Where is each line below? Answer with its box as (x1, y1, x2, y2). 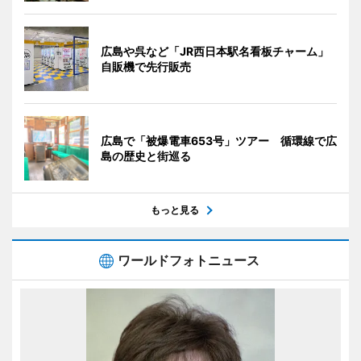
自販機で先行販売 (101, 59, 191, 73)
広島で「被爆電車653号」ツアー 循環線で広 (101, 133, 337, 147)
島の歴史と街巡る (101, 148, 191, 163)
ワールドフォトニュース (118, 251, 259, 268)
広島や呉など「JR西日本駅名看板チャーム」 (101, 44, 329, 58)
